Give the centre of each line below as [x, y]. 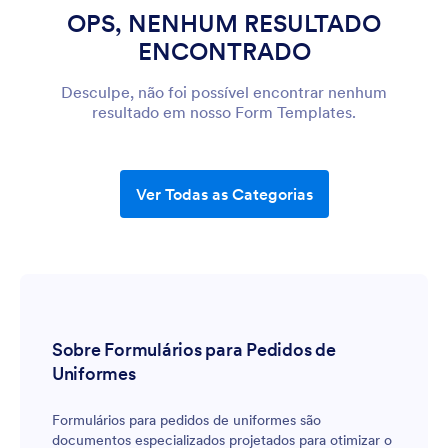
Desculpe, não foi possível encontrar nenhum [224, 92]
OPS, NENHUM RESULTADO [224, 23]
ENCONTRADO [224, 51]
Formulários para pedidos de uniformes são [186, 420]
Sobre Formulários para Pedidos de [194, 349]
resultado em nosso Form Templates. [224, 112]
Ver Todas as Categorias [224, 194]
